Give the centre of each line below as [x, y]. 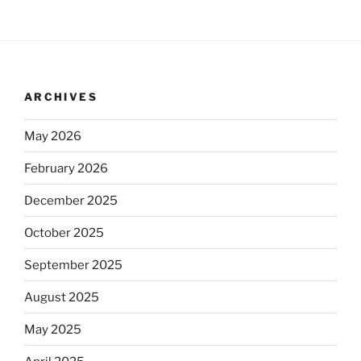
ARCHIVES [61, 96]
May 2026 [53, 136]
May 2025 [53, 329]
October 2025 [64, 232]
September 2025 [73, 265]
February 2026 [66, 168]
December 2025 [71, 200]
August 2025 [62, 297]
